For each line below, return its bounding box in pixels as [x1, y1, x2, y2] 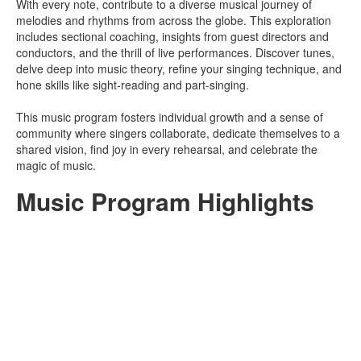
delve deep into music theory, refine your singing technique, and [16, 60, 342, 77]
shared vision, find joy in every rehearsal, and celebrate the [16, 141, 317, 158]
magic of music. [16, 157, 96, 174]
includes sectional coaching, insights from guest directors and [16, 28, 329, 45]
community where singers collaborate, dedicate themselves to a [16, 125, 340, 142]
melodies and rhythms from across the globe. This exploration [16, 12, 331, 29]
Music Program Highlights [16, 184, 314, 219]
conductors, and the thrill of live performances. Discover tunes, [16, 44, 334, 61]
